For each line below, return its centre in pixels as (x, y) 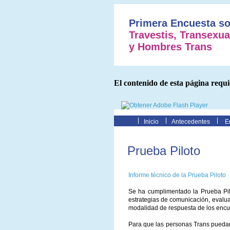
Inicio (151, 122)
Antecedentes (191, 122)
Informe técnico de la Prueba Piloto (177, 175)
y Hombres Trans (171, 47)
